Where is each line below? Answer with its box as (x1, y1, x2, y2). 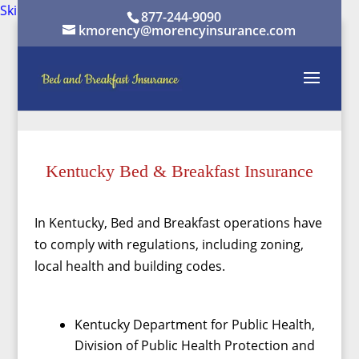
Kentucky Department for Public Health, (74, 316, 315, 333)
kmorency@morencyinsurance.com (79, 22, 296, 39)
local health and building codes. (34, 257, 225, 275)
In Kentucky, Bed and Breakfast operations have (34, 214, 322, 232)
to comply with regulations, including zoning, (34, 236, 304, 253)
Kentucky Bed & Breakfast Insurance (45, 161, 313, 181)
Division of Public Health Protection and (74, 337, 315, 354)
